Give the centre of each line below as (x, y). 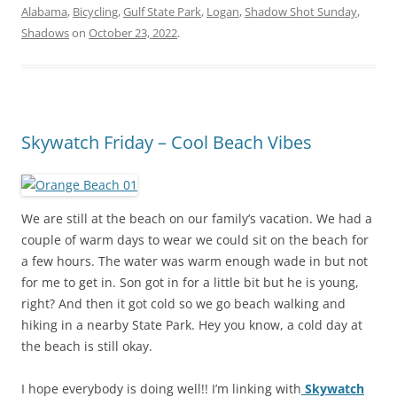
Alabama (44, 11)
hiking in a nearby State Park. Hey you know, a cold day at (192, 324)
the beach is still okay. (87, 346)
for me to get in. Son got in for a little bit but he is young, (190, 282)
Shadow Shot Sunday (301, 11)
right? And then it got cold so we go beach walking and (183, 303)
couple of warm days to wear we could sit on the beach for (195, 239)
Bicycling (95, 11)
